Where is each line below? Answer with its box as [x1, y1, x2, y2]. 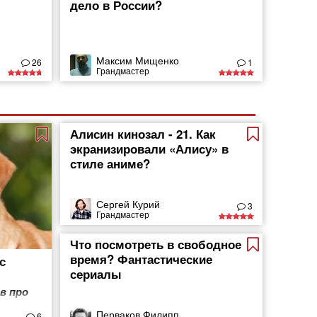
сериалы [70, 265, 122, 282]
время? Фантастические [70, 250, 213, 267]
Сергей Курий [96, 196, 161, 211]
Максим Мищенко [96, 52, 180, 67]
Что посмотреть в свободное [70, 236, 242, 253]
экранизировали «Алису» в [70, 140, 229, 157]
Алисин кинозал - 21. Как [70, 125, 217, 142]
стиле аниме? [70, 155, 151, 172]
